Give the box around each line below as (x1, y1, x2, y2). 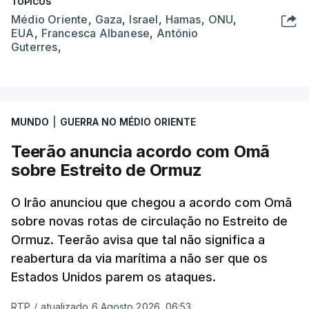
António (157, 26, 199, 40)
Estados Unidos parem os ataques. (11, 269, 216, 284)
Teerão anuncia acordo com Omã (11, 141, 270, 161)
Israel (129, 12, 159, 26)
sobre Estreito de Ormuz (11, 159, 202, 180)
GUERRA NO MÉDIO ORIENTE (60, 115, 196, 128)
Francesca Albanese (41, 26, 150, 40)
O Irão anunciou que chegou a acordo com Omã (11, 195, 292, 210)
